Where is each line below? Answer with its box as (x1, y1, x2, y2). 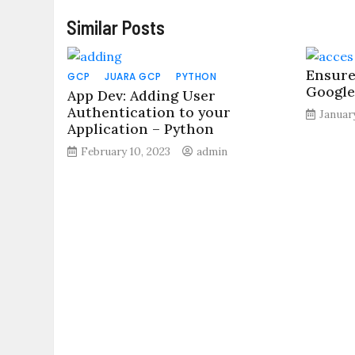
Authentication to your (67, 103, 231, 121)
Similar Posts (67, 16, 166, 39)
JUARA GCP (105, 70, 162, 83)
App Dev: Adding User (67, 86, 216, 105)
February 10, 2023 (81, 144, 171, 158)
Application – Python (67, 120, 215, 138)
